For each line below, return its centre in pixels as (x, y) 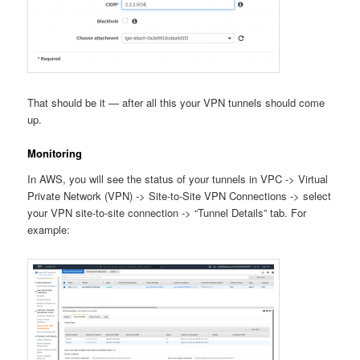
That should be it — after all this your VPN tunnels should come (176, 102)
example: (49, 229)
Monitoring (55, 153)
